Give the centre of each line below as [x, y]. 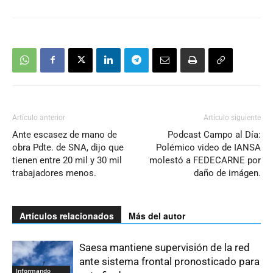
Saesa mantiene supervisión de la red [165, 247]
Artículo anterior [39, 117]
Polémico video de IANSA [208, 147]
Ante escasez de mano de [65, 134]
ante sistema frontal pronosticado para [169, 261]
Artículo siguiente [232, 117]
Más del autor [157, 215]
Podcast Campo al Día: [214, 134]
